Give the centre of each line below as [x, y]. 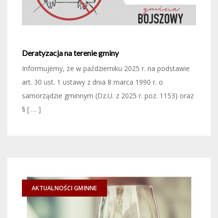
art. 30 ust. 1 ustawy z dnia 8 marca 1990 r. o [92, 82]
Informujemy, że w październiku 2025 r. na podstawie [107, 68]
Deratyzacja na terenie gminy [70, 53]
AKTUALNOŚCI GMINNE [64, 188]
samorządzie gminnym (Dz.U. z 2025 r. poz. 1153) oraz [108, 96]
